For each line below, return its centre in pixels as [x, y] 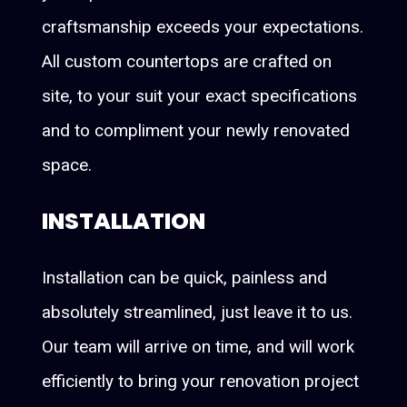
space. [67, 164]
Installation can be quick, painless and [185, 277]
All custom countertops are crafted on [187, 61]
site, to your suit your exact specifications [200, 95]
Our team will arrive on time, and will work [199, 346]
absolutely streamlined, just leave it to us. [198, 312]
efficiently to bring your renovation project [201, 381]
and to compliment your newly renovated [196, 130]
